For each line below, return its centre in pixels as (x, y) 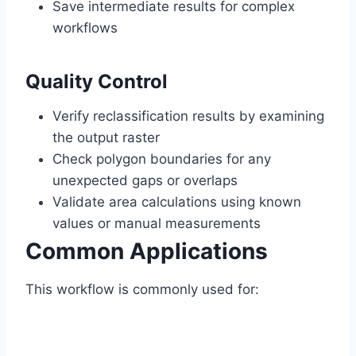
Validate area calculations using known (177, 202)
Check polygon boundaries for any (162, 159)
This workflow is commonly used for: (142, 290)
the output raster (106, 138)
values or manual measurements (157, 224)
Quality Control (97, 82)
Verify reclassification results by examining (188, 116)
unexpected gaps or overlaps (145, 181)
